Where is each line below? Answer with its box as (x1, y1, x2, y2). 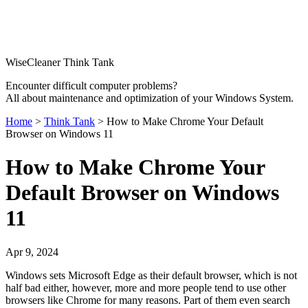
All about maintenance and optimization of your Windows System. (5, 92, 294, 104)
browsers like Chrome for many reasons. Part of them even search (5, 294, 290, 306)
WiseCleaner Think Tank (5, 56, 114, 68)
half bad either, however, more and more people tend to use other (5, 281, 286, 294)
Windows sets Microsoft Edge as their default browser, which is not (5, 269, 297, 281)
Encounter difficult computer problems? (5, 80, 177, 91)
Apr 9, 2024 (5, 245, 58, 258)
